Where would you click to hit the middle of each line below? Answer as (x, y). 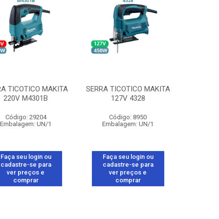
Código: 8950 (128, 117)
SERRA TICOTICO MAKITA (128, 89)
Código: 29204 (26, 117)
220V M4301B (26, 98)
